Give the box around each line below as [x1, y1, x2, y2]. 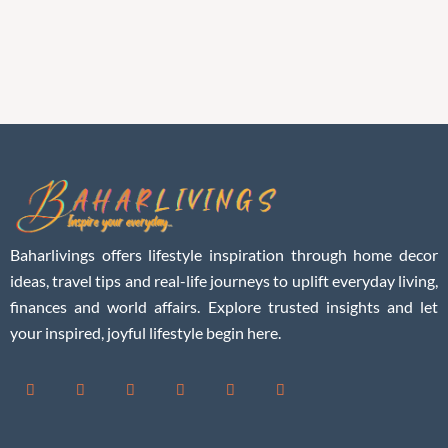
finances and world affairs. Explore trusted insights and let [10, 296, 438, 316]
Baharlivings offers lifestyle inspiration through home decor [10, 244, 438, 264]
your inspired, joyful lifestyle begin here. [10, 322, 281, 342]
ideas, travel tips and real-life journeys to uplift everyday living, [10, 270, 438, 290]
